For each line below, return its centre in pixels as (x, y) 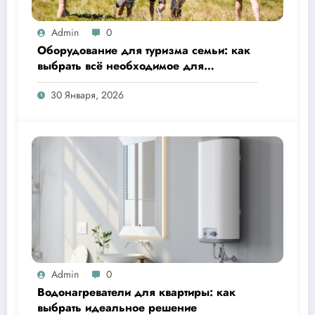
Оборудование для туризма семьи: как (144, 51)
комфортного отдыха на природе (126, 82)
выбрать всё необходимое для (121, 66)
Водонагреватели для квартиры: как (136, 292)
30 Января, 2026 (87, 95)
